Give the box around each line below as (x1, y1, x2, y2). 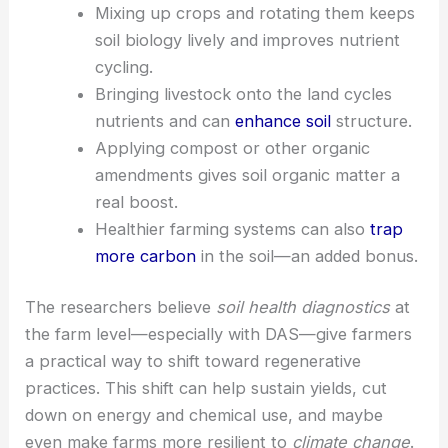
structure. (330, 189, 412, 210)
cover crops (152, 27, 252, 48)
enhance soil (234, 189, 331, 210)
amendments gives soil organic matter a (94, 243, 400, 264)
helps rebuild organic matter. (94, 54, 317, 75)
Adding (94, 27, 153, 48)
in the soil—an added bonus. (195, 324, 418, 345)
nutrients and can (94, 189, 235, 210)
